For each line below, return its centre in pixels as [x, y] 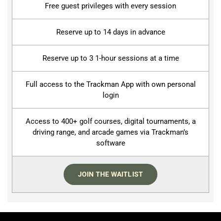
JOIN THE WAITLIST [110, 174]
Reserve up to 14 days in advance [110, 32]
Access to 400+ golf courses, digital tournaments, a [110, 122]
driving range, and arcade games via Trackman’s [110, 132]
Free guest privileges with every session [110, 6]
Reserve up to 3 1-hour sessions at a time [110, 58]
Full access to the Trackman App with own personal [110, 85]
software [110, 143]
